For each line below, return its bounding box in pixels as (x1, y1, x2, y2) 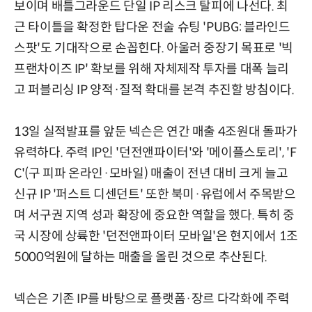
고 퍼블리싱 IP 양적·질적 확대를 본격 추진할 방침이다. (14, 81, 295, 97)
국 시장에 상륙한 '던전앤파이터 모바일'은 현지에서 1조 (14, 228, 298, 244)
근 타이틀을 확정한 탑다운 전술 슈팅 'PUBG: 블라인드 (14, 19, 290, 35)
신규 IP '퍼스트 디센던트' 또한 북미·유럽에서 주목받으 (14, 186, 296, 202)
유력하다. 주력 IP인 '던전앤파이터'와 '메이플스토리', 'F (14, 144, 297, 160)
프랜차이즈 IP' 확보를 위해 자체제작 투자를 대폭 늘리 (14, 61, 289, 77)
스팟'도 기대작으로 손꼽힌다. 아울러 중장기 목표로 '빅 (14, 40, 293, 56)
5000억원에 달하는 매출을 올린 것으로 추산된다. (14, 249, 267, 265)
